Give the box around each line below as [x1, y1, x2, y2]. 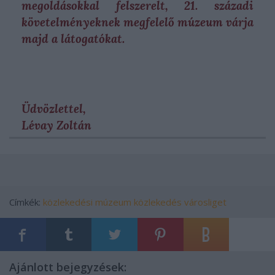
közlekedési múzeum [43, 196, 131, 208]
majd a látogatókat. [21, 31, 125, 46]
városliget [184, 196, 227, 208]
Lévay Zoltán [21, 118, 91, 133]
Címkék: [9, 196, 43, 208]
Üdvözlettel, [21, 101, 86, 116]
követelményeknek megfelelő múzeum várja [21, 15, 254, 29]
